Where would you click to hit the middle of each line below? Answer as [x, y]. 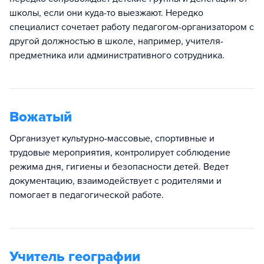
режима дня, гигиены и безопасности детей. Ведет [119, 166]
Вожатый [41, 117]
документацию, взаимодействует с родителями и [115, 181]
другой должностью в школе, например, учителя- [116, 41]
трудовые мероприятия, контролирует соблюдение [120, 152]
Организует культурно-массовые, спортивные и [112, 138]
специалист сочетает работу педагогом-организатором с [132, 27]
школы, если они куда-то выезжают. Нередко [106, 13]
